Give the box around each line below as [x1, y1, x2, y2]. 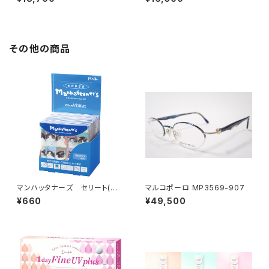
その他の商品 [10, 43, 71, 55]
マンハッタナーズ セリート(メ [17, 183, 117, 192]
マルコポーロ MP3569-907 [145, 183, 245, 192]
